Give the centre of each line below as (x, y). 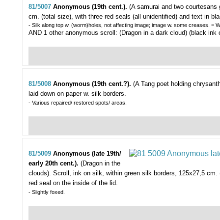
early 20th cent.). (55, 164)
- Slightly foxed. (47, 192)
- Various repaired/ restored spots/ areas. (78, 103)
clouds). (40, 173)
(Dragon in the (100, 164)
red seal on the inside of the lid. (73, 183)
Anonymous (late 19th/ (87, 154)
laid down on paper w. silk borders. (77, 94)
